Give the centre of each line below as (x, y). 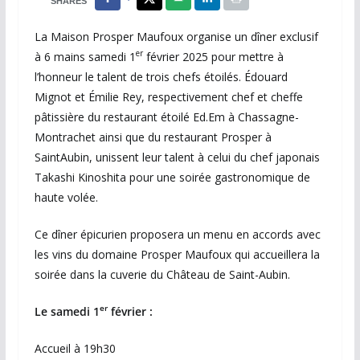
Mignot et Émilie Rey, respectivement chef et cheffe (168, 96)
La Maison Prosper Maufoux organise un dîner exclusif (176, 36)
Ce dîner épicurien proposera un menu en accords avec (177, 234)
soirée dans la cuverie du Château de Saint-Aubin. (162, 274)
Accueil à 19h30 (75, 348)
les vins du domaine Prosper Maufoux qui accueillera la (177, 254)
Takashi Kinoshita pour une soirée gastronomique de (172, 177)
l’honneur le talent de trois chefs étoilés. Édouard (161, 76)
